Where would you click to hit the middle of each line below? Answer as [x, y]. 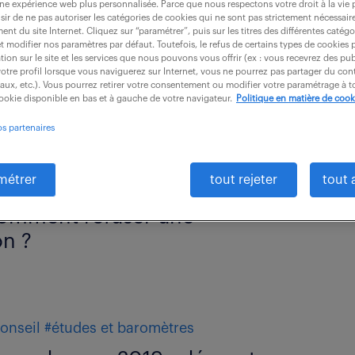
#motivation [118, 185]
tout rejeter [244, 180]
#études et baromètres [120, 328]
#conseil [46, 185]
